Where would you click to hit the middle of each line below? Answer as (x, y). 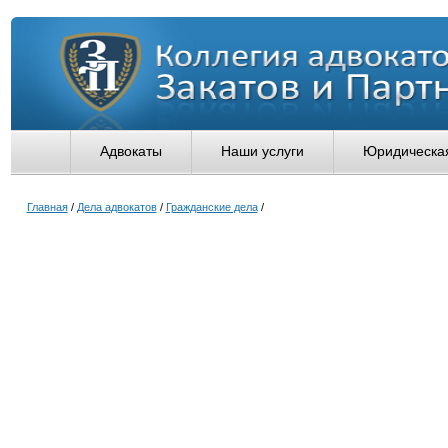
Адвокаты (130, 151)
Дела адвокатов (116, 207)
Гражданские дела (211, 207)
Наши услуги (262, 151)
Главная (47, 207)
